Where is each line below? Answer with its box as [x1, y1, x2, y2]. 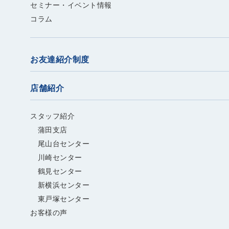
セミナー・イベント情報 [30, 1, 112, 10]
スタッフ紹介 [30, 112, 75, 121]
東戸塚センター [30, 195, 90, 203]
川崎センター [30, 153, 82, 162]
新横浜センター [30, 181, 90, 190]
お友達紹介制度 [30, 55, 89, 64]
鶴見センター [30, 167, 82, 176]
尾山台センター [30, 140, 90, 148]
